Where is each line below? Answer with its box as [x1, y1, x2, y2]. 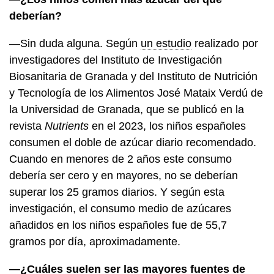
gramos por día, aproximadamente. [9, 235, 183, 248]
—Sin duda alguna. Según [9, 37, 141, 50]
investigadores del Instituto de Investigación [9, 53, 222, 66]
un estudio [141, 37, 191, 50]
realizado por [194, 37, 258, 50]
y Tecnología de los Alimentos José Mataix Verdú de [9, 86, 263, 99]
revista [9, 119, 45, 132]
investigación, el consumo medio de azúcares [9, 202, 231, 215]
